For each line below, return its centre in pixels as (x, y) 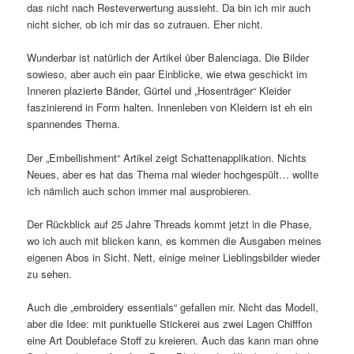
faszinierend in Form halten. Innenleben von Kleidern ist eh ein (170, 107)
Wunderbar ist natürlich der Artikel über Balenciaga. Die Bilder (168, 58)
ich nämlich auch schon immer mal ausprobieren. (139, 190)
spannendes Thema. (74, 124)
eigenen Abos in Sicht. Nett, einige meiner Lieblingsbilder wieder (174, 257)
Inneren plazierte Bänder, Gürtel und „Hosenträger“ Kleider (159, 91)
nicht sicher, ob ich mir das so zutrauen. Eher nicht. (145, 24)
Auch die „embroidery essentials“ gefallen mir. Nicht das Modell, (173, 307)
